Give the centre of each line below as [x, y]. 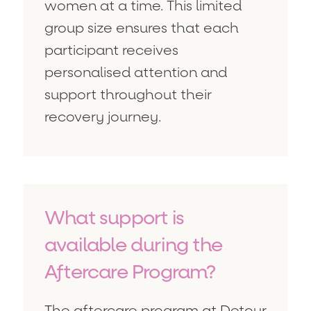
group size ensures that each [142, 28]
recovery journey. [103, 117]
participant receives [111, 50]
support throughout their [128, 95]
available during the [133, 245]
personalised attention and [136, 73]
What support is [114, 218]
